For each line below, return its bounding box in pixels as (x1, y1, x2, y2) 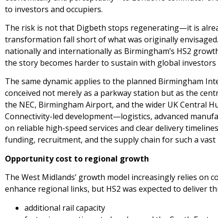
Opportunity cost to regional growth (5, 153, 149, 164)
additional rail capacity (24, 202, 105, 213)
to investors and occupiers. (5, 3, 103, 15)
